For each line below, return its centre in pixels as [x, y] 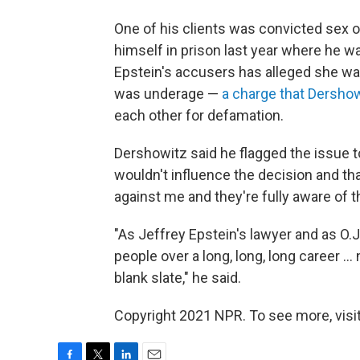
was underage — [168, 93]
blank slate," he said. [178, 277]
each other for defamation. [199, 115]
